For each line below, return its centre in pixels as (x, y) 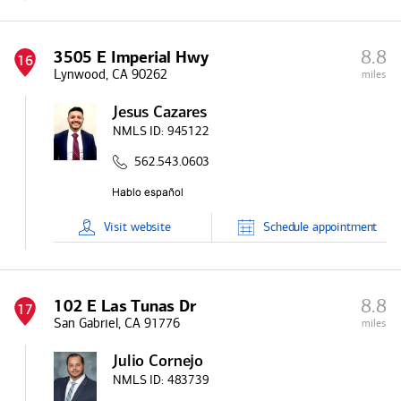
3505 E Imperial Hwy (131, 57)
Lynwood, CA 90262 (111, 74)
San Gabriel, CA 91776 (117, 323)
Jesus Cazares (160, 113)
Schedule (286, 227)
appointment (343, 227)
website (150, 227)
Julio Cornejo (158, 362)
